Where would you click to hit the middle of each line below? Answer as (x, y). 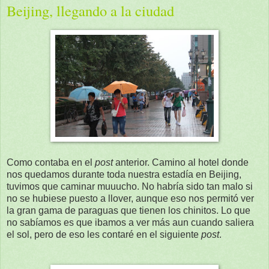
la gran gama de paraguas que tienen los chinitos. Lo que (128, 210)
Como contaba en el (51, 162)
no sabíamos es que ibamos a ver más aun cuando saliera (130, 222)
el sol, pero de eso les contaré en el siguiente (104, 234)
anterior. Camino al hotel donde (182, 162)
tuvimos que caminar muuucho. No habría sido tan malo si (130, 186)
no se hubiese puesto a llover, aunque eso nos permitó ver (130, 198)
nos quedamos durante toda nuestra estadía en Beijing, (124, 174)
